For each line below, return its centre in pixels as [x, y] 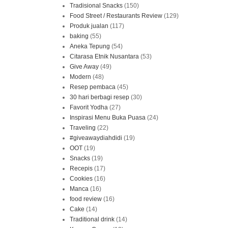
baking [79, 36]
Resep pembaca [93, 87]
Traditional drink [92, 219]
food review [86, 199]
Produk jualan [89, 26]
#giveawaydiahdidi [96, 138]
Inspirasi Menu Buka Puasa [108, 117]
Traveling [83, 127]
